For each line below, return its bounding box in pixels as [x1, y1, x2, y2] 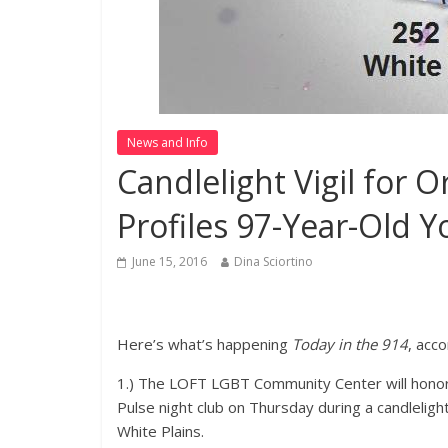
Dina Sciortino [234, 252, 313, 270]
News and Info [127, 133, 208, 151]
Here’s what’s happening [117, 333, 292, 354]
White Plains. [117, 420, 204, 441]
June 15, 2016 [132, 252, 207, 270]
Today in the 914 [292, 333, 408, 354]
